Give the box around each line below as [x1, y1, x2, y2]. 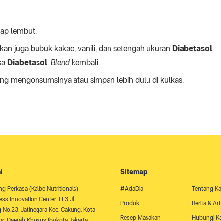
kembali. [70, 58, 100, 67]
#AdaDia [120, 185, 143, 192]
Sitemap [120, 168, 147, 176]
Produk [120, 200, 139, 207]
